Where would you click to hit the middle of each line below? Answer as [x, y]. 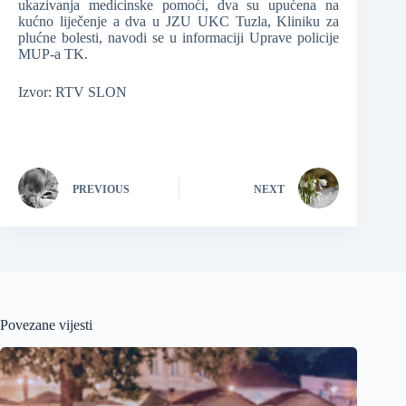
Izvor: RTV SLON [72, 92]
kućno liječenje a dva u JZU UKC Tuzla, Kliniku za [179, 22]
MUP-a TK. [53, 54]
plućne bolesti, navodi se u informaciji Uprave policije [179, 38]
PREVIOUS [101, 189]
